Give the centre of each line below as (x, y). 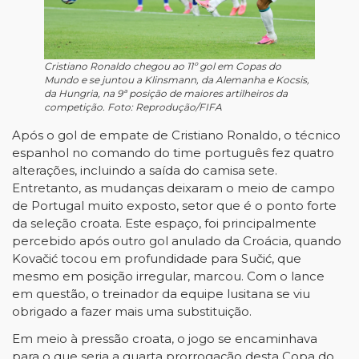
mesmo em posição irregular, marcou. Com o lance (168, 276)
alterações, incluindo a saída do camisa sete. (145, 170)
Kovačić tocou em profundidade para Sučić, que (157, 258)
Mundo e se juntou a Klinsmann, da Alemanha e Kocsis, (177, 80)
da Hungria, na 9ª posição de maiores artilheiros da (166, 93)
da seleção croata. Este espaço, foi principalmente (164, 223)
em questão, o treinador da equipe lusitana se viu (161, 294)
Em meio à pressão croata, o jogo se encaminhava (165, 339)
